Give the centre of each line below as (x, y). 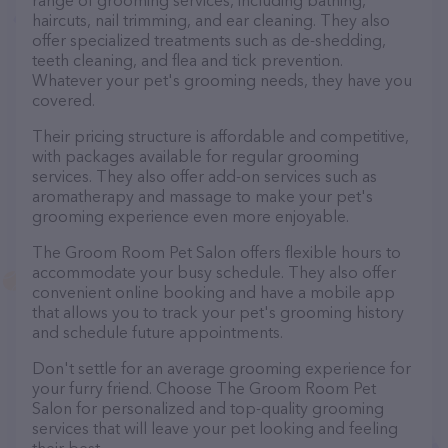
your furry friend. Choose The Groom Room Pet (204, 388)
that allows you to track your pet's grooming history (218, 312)
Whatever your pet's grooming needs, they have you (222, 80)
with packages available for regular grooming (195, 156)
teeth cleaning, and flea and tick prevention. (187, 60)
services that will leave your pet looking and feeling (215, 428)
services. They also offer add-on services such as (204, 176)
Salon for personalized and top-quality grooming (208, 408)
